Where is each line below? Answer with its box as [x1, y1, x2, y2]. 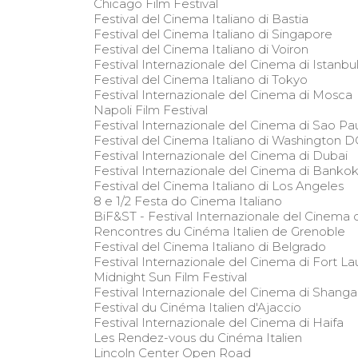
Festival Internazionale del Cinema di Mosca [93, 86, 352, 102]
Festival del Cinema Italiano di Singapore [93, 26, 332, 42]
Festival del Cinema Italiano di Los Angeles [93, 177, 344, 193]
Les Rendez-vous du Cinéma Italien [93, 329, 302, 345]
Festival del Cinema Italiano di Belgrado [93, 238, 326, 254]
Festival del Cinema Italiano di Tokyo [93, 71, 308, 87]
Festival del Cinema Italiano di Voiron [93, 41, 308, 57]
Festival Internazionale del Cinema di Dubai [93, 147, 348, 163]
